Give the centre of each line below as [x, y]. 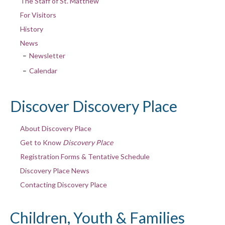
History [31, 29]
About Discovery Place [55, 128]
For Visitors [38, 15]
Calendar [43, 70]
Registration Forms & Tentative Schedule [85, 156]
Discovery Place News [54, 170]
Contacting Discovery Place [63, 184]
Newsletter [47, 55]
